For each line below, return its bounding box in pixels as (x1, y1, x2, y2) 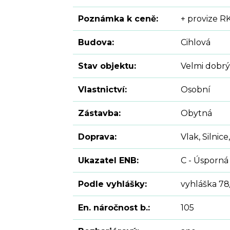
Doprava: (78, 132, 117, 142)
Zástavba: (78, 108, 121, 119)
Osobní (181, 85, 210, 95)
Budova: (78, 37, 114, 48)
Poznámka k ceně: (78, 14, 158, 24)
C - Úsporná (181, 156, 228, 166)
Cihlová (181, 37, 210, 48)
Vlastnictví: (78, 85, 127, 95)
